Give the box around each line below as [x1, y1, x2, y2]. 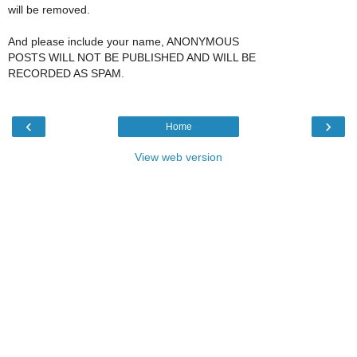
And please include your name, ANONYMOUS [8, 34, 239, 48]
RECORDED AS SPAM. [8, 66, 124, 80]
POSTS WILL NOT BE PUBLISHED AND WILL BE [8, 50, 256, 64]
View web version [135, 151, 222, 164]
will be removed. [8, 2, 90, 16]
